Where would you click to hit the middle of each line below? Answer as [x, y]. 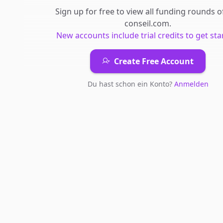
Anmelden [191, 84]
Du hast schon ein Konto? [131, 84]
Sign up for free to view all [106, 11]
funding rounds [185, 11]
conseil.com [147, 23]
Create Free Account [154, 61]
